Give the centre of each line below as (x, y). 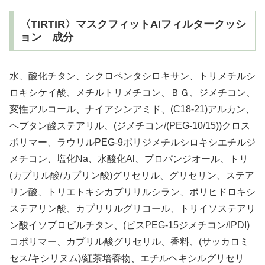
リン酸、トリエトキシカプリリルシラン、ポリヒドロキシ (132, 192)
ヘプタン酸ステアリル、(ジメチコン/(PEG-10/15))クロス (130, 125)
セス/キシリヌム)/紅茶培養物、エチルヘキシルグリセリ (127, 258)
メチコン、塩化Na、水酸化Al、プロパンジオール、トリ (129, 159)
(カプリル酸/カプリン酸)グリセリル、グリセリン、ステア (132, 175)
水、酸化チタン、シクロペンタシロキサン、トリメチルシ (132, 76)
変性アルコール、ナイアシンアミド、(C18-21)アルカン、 (132, 109)
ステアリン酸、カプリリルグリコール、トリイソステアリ (132, 208)
